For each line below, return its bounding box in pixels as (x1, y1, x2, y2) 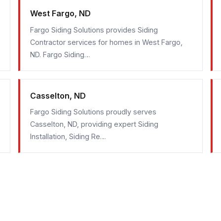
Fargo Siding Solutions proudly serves (30, 107, 157, 116)
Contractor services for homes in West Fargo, (30, 37, 183, 46)
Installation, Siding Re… (30, 132, 107, 141)
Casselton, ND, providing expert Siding (30, 119, 159, 128)
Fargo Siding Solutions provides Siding (30, 25, 158, 34)
